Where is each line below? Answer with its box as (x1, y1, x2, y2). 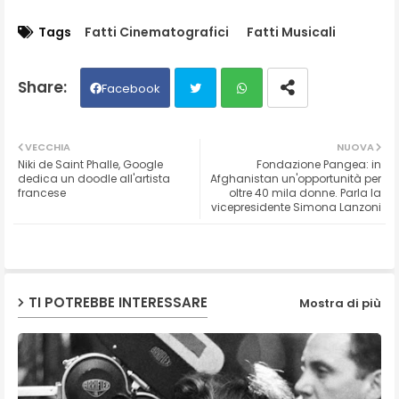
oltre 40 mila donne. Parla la (229, 184, 381, 200)
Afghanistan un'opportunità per (210, 170, 381, 186)
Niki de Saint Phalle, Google (18, 156, 163, 172)
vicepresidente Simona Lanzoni (211, 199, 381, 215)
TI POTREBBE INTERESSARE (28, 293, 208, 313)
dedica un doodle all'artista (18, 170, 170, 186)
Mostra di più (299, 295, 381, 313)
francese (18, 184, 66, 200)
